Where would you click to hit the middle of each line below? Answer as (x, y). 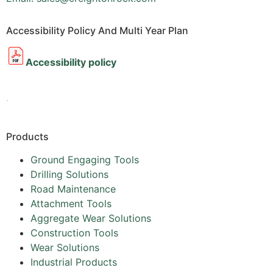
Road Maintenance (73, 189)
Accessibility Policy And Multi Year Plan (97, 30)
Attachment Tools (71, 203)
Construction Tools (74, 232)
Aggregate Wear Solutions (91, 218)
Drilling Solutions (69, 174)
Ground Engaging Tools (85, 159)
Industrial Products (74, 262)
